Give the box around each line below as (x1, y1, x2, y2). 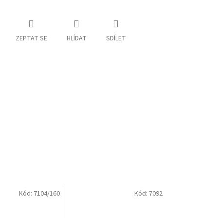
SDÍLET (106, 34, 126, 44)
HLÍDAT (66, 34, 87, 44)
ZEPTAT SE (15, 34, 47, 44)
